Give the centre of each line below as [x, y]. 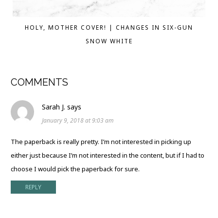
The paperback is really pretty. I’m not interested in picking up [101, 141]
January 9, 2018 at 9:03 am [78, 120]
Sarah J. [54, 107]
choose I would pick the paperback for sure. [75, 169]
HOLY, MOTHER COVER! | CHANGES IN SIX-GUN [109, 27]
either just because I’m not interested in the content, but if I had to [108, 155]
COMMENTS [40, 82]
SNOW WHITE [109, 41]
